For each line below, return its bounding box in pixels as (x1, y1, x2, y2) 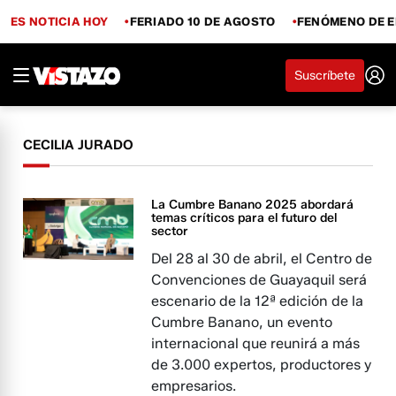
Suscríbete (294, 67, 355, 83)
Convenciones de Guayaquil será (151, 271, 368, 288)
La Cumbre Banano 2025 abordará (151, 197, 354, 212)
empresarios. (151, 377, 237, 394)
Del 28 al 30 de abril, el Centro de (151, 250, 373, 267)
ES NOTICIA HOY (11, 13, 109, 28)
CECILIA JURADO (23, 137, 134, 153)
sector (151, 224, 189, 239)
